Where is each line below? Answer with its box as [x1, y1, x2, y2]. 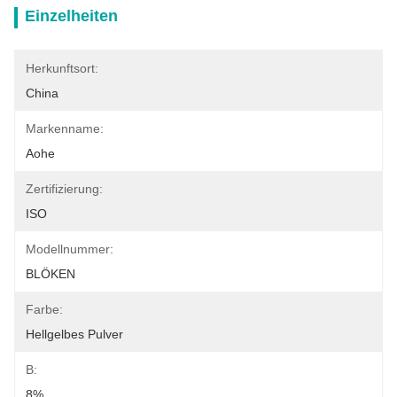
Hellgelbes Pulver [26, 327, 123, 341]
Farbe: [26, 302, 63, 316]
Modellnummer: [26, 242, 113, 256]
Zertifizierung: [26, 182, 103, 196]
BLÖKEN [26, 267, 75, 281]
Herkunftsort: [26, 61, 98, 75]
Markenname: [26, 121, 104, 136]
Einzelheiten [25, 7, 118, 25]
